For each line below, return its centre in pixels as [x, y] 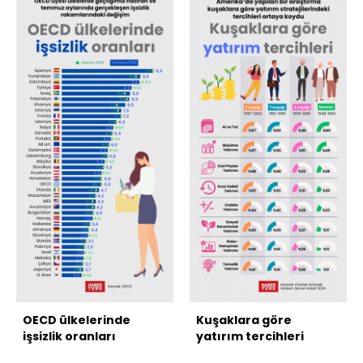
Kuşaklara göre [244, 320]
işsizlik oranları [69, 336]
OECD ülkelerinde [77, 320]
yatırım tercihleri [250, 336]
